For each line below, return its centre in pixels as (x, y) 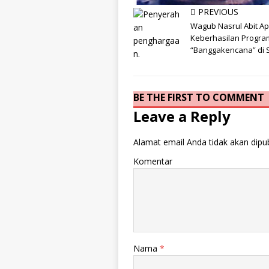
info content (160, 28)
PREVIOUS (218, 12)
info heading (169, 14)
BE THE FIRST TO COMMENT (199, 98)
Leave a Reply (182, 116)
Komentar (153, 161)
